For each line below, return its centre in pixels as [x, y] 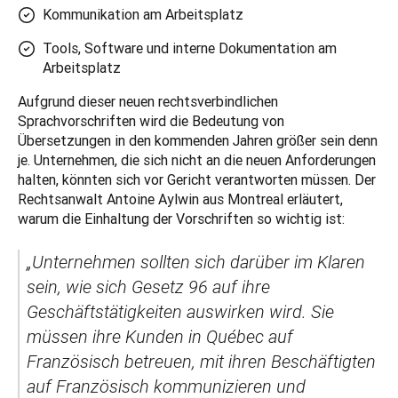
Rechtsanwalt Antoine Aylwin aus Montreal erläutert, [180, 199]
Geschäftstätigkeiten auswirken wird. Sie [180, 312]
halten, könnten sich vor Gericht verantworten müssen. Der [197, 180]
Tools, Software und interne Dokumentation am [190, 48]
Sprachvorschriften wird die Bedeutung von [151, 121]
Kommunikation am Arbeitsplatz [145, 15]
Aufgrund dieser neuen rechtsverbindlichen [148, 102]
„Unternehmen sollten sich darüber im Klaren [196, 263]
